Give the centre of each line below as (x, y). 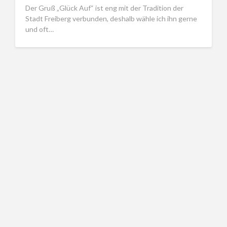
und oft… (40, 29)
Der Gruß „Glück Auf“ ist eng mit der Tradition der (104, 8)
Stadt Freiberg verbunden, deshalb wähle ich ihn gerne (111, 18)
